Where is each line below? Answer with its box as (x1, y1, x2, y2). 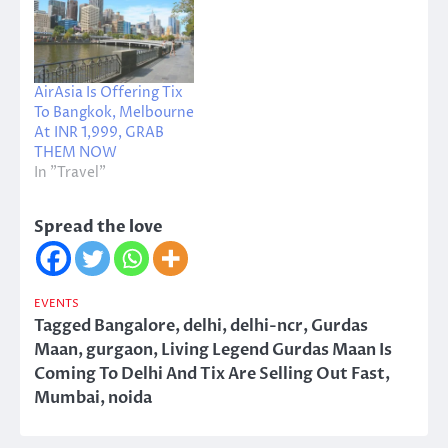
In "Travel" (34, 163, 106, 183)
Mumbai (34, 387, 100, 410)
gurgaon (86, 339, 153, 362)
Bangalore (94, 315, 175, 338)
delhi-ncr (230, 315, 303, 338)
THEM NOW (34, 143, 117, 163)
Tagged (34, 315, 94, 338)
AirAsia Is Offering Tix (34, 83, 183, 103)
